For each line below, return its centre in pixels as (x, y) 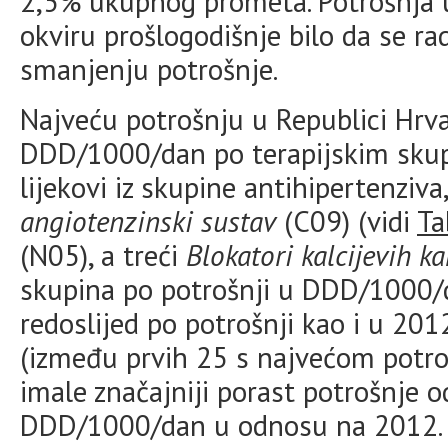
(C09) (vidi (346, 221)
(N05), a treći (103, 255)
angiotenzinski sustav (148, 221)
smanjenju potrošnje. (149, 69)
